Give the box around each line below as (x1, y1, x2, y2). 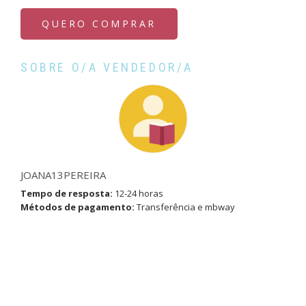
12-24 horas (113, 187, 163, 200)
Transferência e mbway (135, 201, 235, 214)
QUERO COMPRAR (42, 17, 156, 31)
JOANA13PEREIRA (20, 168, 106, 182)
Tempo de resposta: (20, 187, 113, 200)
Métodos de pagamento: (20, 201, 135, 214)
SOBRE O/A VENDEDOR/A (20, 60, 193, 75)
